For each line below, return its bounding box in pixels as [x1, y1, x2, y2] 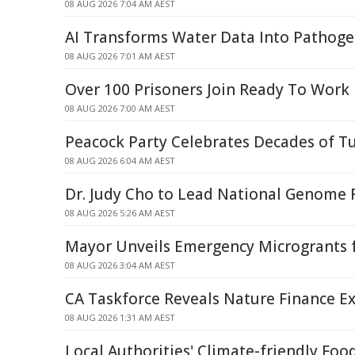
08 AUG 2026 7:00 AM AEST [65, 102, 175, 114]
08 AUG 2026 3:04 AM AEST [65, 259, 175, 271]
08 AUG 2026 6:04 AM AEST [65, 155, 175, 166]
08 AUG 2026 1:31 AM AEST [65, 311, 175, 323]
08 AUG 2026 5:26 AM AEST [65, 207, 175, 219]
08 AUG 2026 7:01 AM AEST [65, 50, 175, 62]
